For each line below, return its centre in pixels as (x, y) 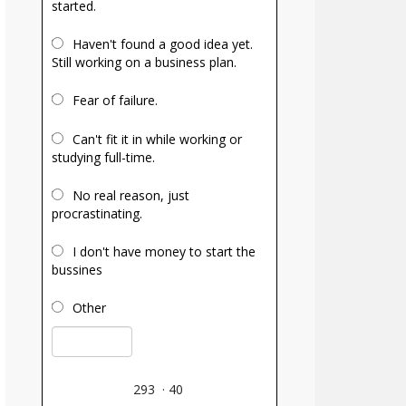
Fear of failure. (115, 100)
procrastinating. (97, 213)
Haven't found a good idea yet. (163, 44)
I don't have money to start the (164, 251)
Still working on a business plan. (144, 62)
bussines (77, 270)
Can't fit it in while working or (157, 139)
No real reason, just (131, 195)
